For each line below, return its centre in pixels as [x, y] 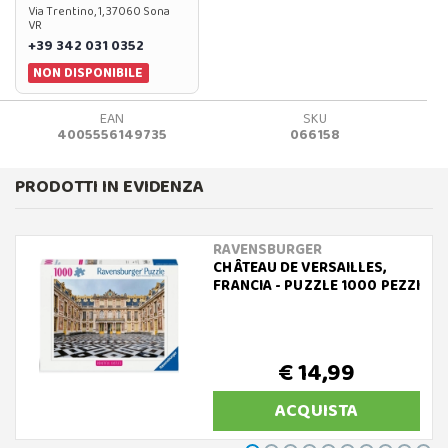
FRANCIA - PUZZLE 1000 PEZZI [317, 285]
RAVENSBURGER [268, 249]
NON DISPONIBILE [88, 72]
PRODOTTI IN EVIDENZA [109, 186]
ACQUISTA [317, 410]
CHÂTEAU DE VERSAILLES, [300, 267]
